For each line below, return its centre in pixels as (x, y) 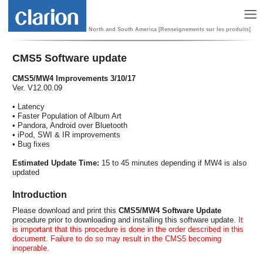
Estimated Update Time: (56, 163)
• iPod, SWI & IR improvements (66, 134)
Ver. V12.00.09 (37, 87)
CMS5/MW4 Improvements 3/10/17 (74, 78)
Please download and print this (65, 210)
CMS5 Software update (70, 58)
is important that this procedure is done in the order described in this (128, 229)
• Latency (28, 106)
